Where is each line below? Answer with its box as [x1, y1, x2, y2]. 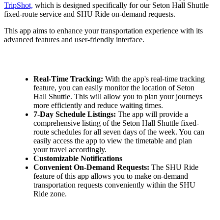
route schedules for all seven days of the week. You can [33, 127, 204, 136]
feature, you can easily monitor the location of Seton [33, 83, 194, 92]
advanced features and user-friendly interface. [4, 35, 144, 44]
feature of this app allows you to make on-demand [33, 171, 188, 180]
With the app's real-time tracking [103, 74, 205, 83]
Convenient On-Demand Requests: [33, 163, 149, 171]
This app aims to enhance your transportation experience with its [4, 26, 203, 35]
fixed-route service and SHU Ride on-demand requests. [4, 9, 175, 18]
